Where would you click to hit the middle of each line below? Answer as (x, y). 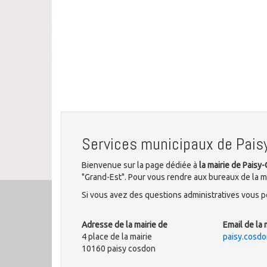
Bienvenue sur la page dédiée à (140, 165)
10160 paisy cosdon (119, 249)
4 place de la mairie (117, 237)
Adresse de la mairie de (125, 225)
